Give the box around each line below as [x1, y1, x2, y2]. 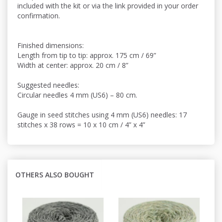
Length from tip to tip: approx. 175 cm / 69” [17, 51, 156, 60]
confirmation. [17, 11, 60, 21]
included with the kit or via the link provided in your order [17, 1, 198, 11]
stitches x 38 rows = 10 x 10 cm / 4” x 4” [17, 120, 145, 130]
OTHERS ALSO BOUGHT [15, 170, 94, 180]
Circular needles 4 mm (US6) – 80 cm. [17, 90, 137, 100]
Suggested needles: [17, 80, 79, 90]
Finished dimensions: [17, 41, 84, 51]
